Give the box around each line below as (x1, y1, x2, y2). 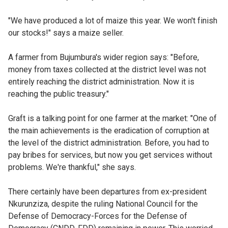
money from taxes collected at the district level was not (8, 64, 206, 74)
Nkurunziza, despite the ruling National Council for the (8, 198, 198, 209)
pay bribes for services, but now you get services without (8, 150, 212, 160)
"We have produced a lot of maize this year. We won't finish (8, 15, 217, 25)
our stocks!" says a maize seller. (8, 27, 124, 38)
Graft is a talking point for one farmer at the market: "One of (8, 113, 217, 123)
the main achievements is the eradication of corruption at (8, 125, 209, 135)
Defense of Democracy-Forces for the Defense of (8, 211, 187, 221)
